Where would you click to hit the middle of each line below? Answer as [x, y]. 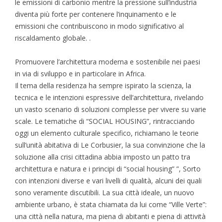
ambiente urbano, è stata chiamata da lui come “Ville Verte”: [111, 205]
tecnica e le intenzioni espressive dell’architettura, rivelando [109, 98]
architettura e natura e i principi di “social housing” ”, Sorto [108, 169]
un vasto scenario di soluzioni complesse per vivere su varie [111, 110]
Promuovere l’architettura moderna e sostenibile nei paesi [108, 62]
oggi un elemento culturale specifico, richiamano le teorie [107, 133]
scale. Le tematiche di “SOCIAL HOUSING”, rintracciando [105, 121]
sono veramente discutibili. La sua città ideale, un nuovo [105, 193]
